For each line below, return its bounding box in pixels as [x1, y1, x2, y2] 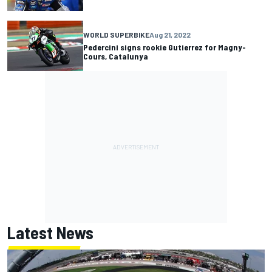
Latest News [7, 222, 93, 243]
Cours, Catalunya [83, 51, 148, 62]
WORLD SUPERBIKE [83, 30, 149, 39]
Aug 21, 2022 [149, 30, 191, 39]
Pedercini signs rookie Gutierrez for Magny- [83, 42, 246, 53]
